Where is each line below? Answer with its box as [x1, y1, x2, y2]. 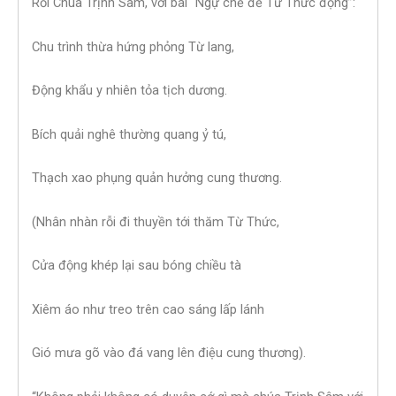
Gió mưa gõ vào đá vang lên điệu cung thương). [32, 345, 306, 362]
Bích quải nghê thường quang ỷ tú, [32, 126, 226, 142]
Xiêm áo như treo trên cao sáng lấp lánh [32, 301, 264, 317]
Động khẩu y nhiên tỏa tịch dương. [32, 82, 227, 99]
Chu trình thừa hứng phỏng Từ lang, [32, 38, 234, 55]
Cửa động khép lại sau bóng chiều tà [32, 257, 241, 274]
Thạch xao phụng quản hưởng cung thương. [32, 170, 282, 187]
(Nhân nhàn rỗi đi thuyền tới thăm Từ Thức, [32, 213, 279, 230]
